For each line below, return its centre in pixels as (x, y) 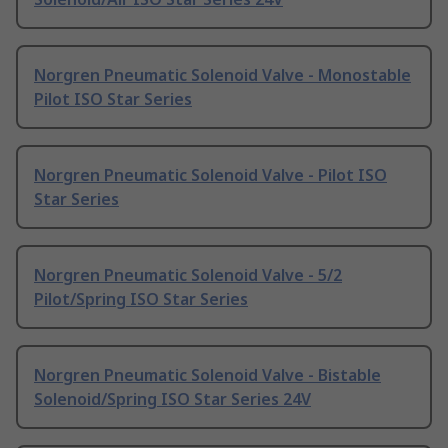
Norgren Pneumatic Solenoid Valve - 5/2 (188, 275)
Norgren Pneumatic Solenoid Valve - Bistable (207, 375)
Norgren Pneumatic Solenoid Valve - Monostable (222, 75)
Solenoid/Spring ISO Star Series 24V (172, 399)
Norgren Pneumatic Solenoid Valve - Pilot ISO (210, 175)
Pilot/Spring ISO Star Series (141, 299)
